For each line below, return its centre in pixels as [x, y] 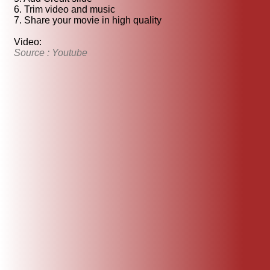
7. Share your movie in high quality [88, 20]
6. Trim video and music [64, 10]
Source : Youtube [51, 53]
